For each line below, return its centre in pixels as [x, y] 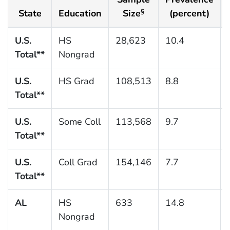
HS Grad [76, 81]
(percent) [189, 13]
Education [80, 13]
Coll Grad [78, 162]
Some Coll [79, 121]
